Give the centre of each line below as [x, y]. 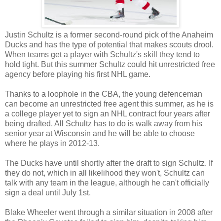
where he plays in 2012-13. [52, 143]
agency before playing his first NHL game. [78, 74]
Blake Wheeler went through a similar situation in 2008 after [109, 212]
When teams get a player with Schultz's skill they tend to [102, 54]
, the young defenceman [160, 94]
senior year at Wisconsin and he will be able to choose [100, 133]
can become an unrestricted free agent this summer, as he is [109, 104]
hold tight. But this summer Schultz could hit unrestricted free [110, 64]
